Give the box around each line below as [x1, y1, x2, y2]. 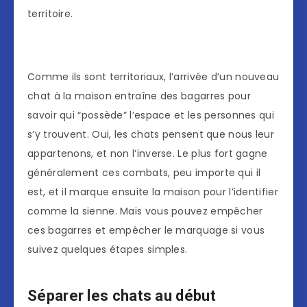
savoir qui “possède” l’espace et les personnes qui [27, 108, 274, 123]
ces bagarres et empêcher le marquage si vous [27, 223, 265, 238]
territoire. [27, 7, 73, 21]
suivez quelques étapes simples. [27, 243, 188, 257]
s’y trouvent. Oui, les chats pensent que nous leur [27, 127, 274, 142]
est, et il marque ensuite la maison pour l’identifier [27, 185, 278, 199]
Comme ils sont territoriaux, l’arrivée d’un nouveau [27, 70, 280, 84]
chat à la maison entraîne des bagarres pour [27, 89, 251, 103]
